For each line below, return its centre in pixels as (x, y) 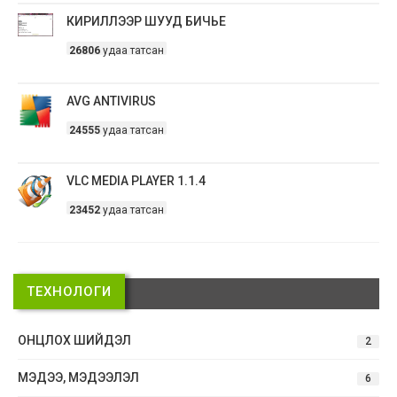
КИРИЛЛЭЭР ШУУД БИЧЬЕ (146, 21)
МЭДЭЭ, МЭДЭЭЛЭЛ (78, 378)
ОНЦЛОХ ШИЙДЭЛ (74, 340)
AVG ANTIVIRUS (111, 101)
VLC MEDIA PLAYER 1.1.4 (136, 181)
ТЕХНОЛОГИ (69, 292)
